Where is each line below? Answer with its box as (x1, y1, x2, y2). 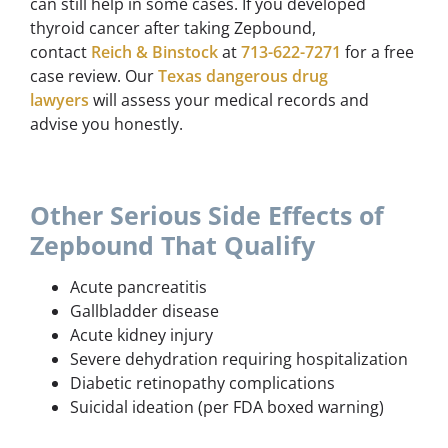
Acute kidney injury (70, 324, 213, 347)
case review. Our (30, 65, 158, 88)
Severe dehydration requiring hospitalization (70, 348, 408, 371)
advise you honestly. (30, 113, 183, 136)
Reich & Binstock (91, 41, 218, 64)
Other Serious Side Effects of (30, 198, 384, 233)
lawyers (30, 89, 89, 112)
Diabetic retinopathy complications (70, 372, 335, 395)
